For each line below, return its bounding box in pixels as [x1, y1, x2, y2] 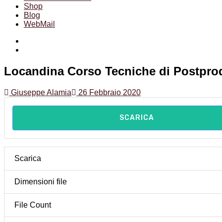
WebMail [24, 20, 55, 29]
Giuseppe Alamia [9, 88, 71, 97]
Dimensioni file [14, 177, 67, 186]
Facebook [23, 36, 58, 45]
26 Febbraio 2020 [76, 88, 141, 97]
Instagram [23, 45, 58, 54]
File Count [14, 201, 51, 210]
